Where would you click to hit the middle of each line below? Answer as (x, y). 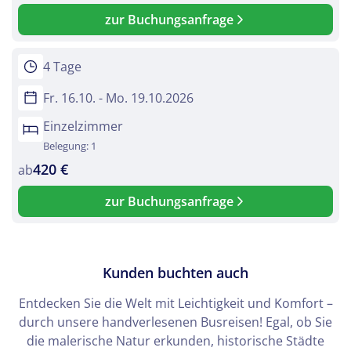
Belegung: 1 (70, 146)
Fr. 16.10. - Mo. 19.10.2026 (118, 98)
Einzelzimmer (83, 127)
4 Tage (62, 67)
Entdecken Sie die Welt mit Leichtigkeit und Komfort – (175, 304)
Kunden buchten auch (175, 273)
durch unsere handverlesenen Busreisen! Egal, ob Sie (175, 322)
